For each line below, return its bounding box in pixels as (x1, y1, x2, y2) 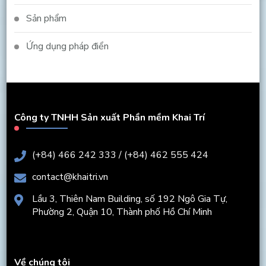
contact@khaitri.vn (31, 170, 108, 184)
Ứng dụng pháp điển (26, 40, 109, 53)
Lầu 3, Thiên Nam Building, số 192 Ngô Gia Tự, (31, 192, 227, 206)
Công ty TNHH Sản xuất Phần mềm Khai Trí (14, 111, 205, 125)
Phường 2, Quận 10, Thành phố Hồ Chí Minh (31, 205, 212, 219)
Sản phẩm (26, 12, 66, 26)
